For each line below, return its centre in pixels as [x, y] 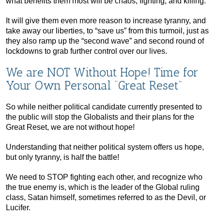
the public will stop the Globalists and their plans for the [100, 117]
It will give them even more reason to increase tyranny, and [106, 20]
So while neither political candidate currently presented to [104, 107]
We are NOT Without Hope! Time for [102, 72]
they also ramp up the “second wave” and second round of [105, 41]
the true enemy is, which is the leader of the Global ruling [103, 187]
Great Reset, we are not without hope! [70, 127]
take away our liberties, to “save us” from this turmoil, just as [107, 31]
